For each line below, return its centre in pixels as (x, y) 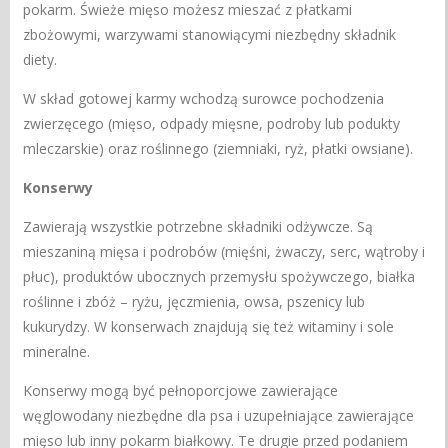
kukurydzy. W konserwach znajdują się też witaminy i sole (209, 326)
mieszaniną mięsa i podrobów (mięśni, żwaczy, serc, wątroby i (224, 251)
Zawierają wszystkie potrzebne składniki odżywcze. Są (198, 226)
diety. (40, 59)
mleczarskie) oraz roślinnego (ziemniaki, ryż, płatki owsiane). (218, 148)
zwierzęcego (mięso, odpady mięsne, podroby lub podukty (212, 123)
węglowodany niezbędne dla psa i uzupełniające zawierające (219, 415)
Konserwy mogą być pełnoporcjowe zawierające (181, 390)
